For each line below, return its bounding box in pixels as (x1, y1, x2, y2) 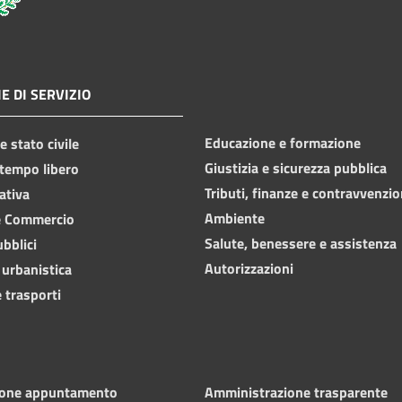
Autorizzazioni (205, 257, 293, 279)
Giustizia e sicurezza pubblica (205, 156, 387, 179)
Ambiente (205, 206, 265, 229)
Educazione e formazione (205, 131, 361, 153)
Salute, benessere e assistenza (205, 232, 397, 254)
